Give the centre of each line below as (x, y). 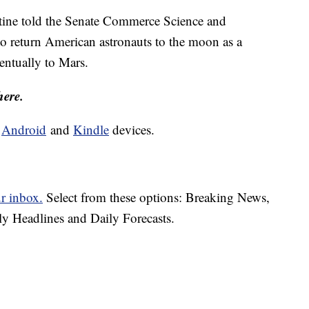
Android (24, 130)
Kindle (91, 130)
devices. (132, 130)
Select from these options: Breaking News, (156, 197)
